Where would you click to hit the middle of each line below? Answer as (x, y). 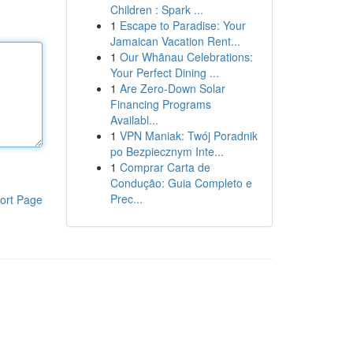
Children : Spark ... (156, 9)
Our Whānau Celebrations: (186, 57)
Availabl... (134, 120)
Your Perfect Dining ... (164, 72)
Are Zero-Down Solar (172, 88)
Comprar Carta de (165, 167)
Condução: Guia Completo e (181, 183)
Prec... (126, 199)
